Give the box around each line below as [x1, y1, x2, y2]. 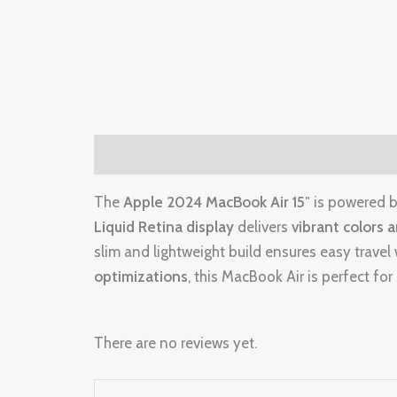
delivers [234, 217, 292, 236]
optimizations [94, 267, 188, 285]
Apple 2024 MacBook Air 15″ [123, 192, 310, 211]
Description [94, 145, 173, 164]
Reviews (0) [191, 145, 269, 164]
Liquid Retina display [94, 217, 234, 236]
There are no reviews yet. [94, 334, 257, 353]
